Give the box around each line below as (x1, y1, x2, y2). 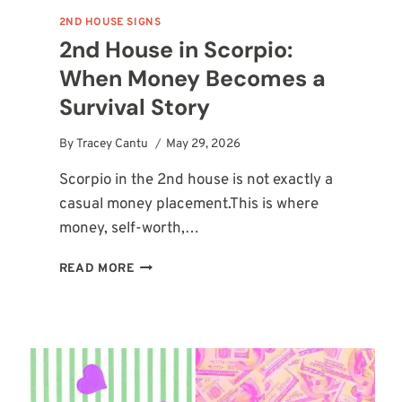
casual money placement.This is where (58, 195, 319, 215)
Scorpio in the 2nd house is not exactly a (58, 170, 333, 191)
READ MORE (58, 261, 135, 277)
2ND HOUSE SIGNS (58, 14, 162, 30)
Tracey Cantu (75, 136, 148, 153)
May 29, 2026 (165, 136, 240, 153)
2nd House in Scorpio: (58, 35, 293, 66)
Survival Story (58, 92, 210, 123)
